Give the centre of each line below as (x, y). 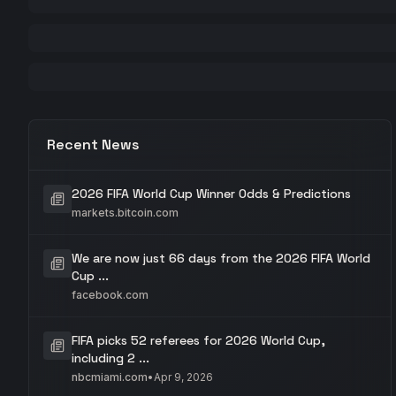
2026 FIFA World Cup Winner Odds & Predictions (211, 194)
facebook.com (110, 295)
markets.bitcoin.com (125, 213)
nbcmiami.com (110, 377)
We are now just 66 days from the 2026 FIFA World (221, 258)
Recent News (93, 145)
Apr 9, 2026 (183, 377)
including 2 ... (110, 358)
